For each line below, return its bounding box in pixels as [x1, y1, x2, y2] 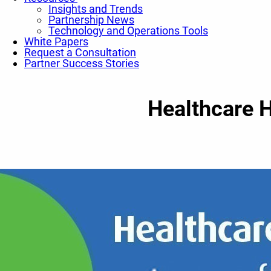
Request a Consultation [24, 46, 136, 59]
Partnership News [48, 13, 134, 26]
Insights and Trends [48, 2, 143, 15]
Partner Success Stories [24, 57, 139, 70]
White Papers [24, 35, 88, 48]
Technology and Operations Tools [48, 24, 208, 37]
